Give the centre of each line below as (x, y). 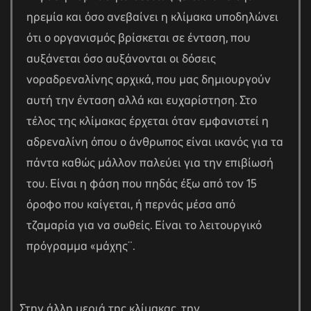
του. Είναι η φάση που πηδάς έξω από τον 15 (142, 184)
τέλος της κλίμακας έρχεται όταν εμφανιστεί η (148, 122)
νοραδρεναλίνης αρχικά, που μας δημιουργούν (149, 80)
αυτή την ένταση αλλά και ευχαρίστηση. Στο (142, 101)
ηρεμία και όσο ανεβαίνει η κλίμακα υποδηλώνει (152, 18)
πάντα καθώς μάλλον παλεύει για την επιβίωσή (150, 163)
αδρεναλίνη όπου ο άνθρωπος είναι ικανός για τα (155, 143)
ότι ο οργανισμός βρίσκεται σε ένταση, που (138, 39)
